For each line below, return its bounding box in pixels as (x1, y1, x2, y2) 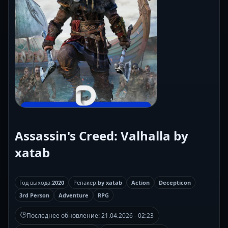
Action (131, 178, 150, 186)
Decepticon (159, 178, 191, 186)
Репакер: (73, 178, 98, 186)
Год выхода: (19, 178, 52, 186)
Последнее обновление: (26, 211, 101, 220)
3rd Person (19, 191, 49, 199)
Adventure (59, 191, 89, 199)
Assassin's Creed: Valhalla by (15, 127, 188, 144)
